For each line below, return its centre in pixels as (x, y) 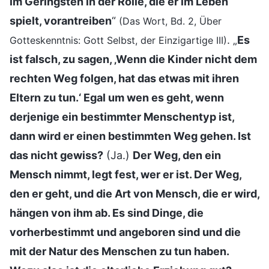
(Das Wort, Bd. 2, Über (170, 21)
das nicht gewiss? (56, 155)
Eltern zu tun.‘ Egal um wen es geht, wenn (117, 97)
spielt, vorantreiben (61, 20)
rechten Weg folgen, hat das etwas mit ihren (124, 78)
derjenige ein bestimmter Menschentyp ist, (122, 116)
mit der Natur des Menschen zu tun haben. (119, 251)
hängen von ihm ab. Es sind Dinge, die (107, 213)
